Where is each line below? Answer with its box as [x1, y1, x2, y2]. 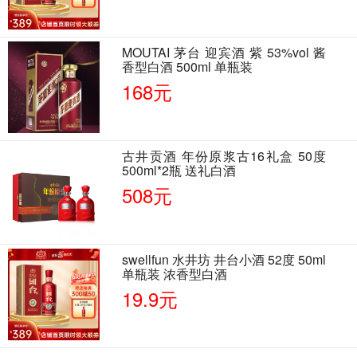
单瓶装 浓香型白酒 [122, 264, 228, 283]
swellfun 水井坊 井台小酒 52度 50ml [122, 249, 327, 269]
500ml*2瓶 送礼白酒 [122, 160, 237, 179]
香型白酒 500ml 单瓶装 [122, 57, 253, 76]
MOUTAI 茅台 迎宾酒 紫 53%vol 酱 [122, 42, 327, 61]
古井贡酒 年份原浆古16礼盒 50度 [122, 146, 327, 165]
